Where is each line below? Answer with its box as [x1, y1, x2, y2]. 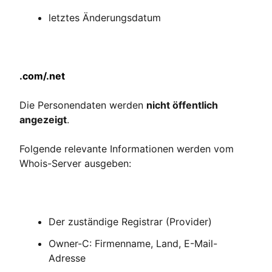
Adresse [49, 252, 86, 264]
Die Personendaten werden [19, 99, 146, 111]
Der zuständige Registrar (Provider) [49, 216, 212, 228]
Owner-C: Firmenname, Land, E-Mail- [49, 237, 217, 250]
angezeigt [19, 114, 67, 126]
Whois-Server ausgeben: [19, 157, 131, 169]
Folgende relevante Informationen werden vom [19, 143, 234, 155]
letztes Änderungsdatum [49, 12, 161, 24]
